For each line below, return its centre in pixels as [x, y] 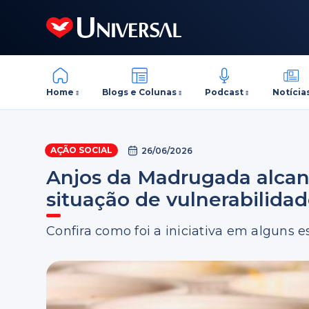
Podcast [225, 92]
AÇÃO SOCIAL [82, 150]
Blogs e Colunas [140, 92]
